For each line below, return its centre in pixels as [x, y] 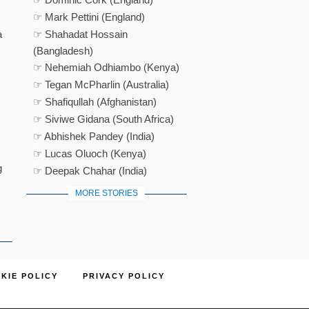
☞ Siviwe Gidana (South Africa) [104, 119]
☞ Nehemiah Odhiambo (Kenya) [107, 67]
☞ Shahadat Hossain [81, 34]
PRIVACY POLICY [123, 276]
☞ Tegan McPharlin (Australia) [101, 84]
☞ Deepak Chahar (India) [90, 171]
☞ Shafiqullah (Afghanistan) [95, 102]
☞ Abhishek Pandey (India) [94, 136]
